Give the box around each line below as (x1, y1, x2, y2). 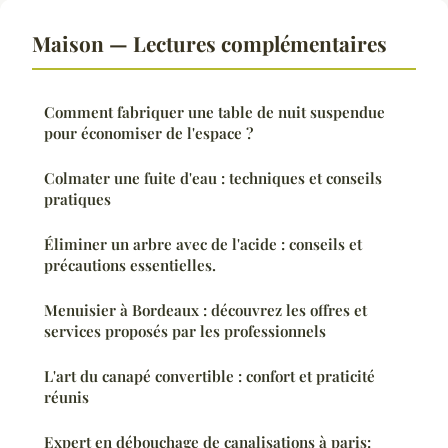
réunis (44, 386, 89, 407)
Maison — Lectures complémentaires (32, 28, 387, 57)
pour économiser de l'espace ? (44, 122, 253, 143)
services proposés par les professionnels (44, 320, 326, 341)
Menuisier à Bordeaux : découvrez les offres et (44, 299, 367, 320)
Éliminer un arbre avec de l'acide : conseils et (44, 233, 362, 254)
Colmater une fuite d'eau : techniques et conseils (44, 167, 382, 188)
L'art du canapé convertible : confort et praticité (44, 365, 375, 386)
